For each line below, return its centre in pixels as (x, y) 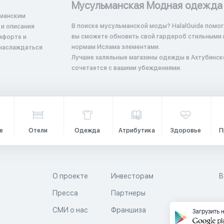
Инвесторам (132, 176)
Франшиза (129, 210)
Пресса (65, 193)
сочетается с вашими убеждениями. (126, 68)
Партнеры (128, 193)
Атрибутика (136, 130)
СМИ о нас (70, 210)
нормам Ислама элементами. (115, 47)
